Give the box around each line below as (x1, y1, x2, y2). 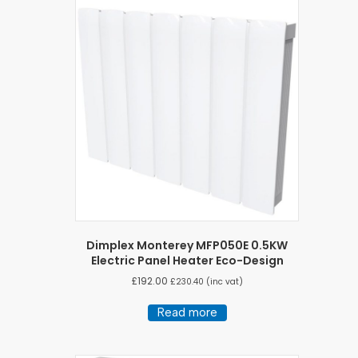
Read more (157, 304, 217, 320)
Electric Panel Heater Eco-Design (90, 252, 284, 268)
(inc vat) (203, 275, 243, 288)
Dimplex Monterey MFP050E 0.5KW (86, 237, 288, 253)
